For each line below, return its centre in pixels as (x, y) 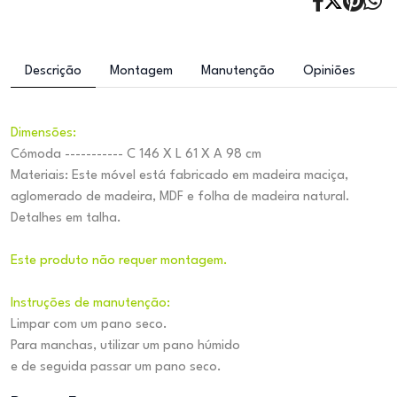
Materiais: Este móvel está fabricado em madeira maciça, (179, 176)
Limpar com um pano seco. (89, 325)
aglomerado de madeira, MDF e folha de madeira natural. (180, 197)
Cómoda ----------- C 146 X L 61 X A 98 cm (136, 155)
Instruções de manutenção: (90, 304)
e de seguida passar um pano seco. (116, 367)
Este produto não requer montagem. (119, 261)
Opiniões (329, 71)
